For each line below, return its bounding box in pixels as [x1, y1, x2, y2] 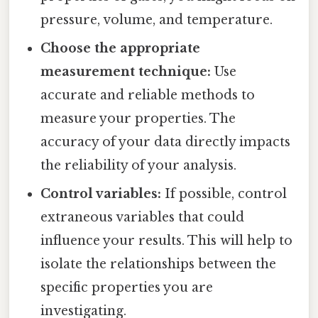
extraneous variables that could [40, 209, 245, 225]
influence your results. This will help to [40, 232, 293, 248]
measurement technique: [40, 63, 212, 79]
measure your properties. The [40, 110, 236, 126]
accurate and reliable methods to [40, 87, 256, 103]
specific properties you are [40, 279, 214, 295]
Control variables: [40, 185, 162, 202]
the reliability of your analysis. [40, 157, 237, 173]
